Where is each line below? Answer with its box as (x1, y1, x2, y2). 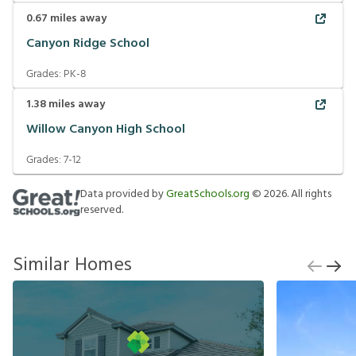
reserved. (80, 201, 123, 219)
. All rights (287, 185, 331, 203)
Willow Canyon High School (26, 118, 185, 140)
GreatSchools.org (166, 185, 250, 203)
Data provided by (80, 185, 166, 203)
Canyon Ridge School (26, 33, 149, 54)
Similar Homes (13, 250, 132, 281)
